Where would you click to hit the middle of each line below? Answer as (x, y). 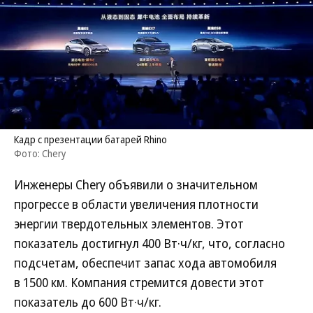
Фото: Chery (40, 153)
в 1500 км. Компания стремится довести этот (139, 282)
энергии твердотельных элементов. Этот (129, 224)
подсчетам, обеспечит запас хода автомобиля (145, 263)
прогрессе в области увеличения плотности (136, 204)
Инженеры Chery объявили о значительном (136, 184)
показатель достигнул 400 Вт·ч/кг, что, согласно (150, 243)
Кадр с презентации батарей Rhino (90, 139)
